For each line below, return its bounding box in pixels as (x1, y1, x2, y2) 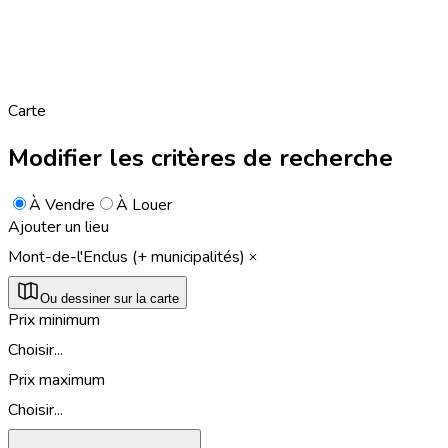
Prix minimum (8, 308, 100, 331)
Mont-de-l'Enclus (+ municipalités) (8, 245, 245, 268)
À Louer (116, 193, 172, 216)
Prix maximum (8, 368, 105, 391)
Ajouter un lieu (8, 215, 109, 238)
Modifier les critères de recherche (8, 141, 393, 174)
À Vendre (29, 193, 95, 216)
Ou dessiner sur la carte (40, 290, 179, 306)
